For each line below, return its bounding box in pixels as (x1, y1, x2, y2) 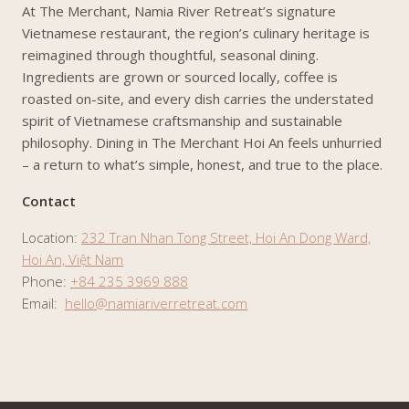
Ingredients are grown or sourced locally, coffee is (22, 68, 338, 86)
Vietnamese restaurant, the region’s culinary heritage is (22, 24, 370, 42)
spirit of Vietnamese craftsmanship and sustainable (22, 111, 342, 130)
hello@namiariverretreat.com (65, 294, 247, 312)
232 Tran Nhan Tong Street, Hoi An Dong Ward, (81, 228, 371, 246)
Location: (22, 228, 81, 246)
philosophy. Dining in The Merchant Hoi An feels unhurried (22, 133, 382, 152)
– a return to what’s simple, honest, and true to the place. (22, 155, 383, 173)
